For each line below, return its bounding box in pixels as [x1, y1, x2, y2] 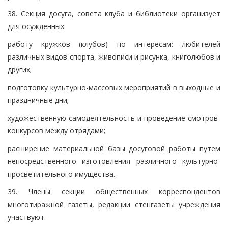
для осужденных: [8, 21, 66, 31]
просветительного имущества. [8, 168, 115, 179]
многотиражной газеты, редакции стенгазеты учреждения [8, 199, 220, 209]
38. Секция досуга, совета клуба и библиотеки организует [8, 8, 220, 18]
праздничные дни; [8, 95, 69, 105]
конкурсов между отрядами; [8, 125, 105, 135]
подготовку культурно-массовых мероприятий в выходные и [8, 82, 220, 92]
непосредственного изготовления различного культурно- [8, 156, 220, 166]
